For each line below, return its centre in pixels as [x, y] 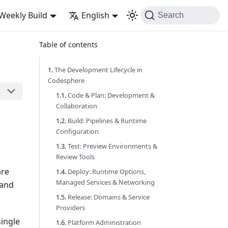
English [95, 15]
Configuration [77, 131]
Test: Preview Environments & [112, 146]
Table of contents [68, 45]
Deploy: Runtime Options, [107, 172]
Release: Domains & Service [109, 197]
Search [171, 15]
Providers [70, 208]
